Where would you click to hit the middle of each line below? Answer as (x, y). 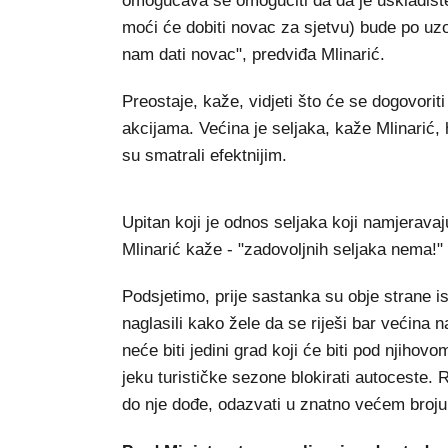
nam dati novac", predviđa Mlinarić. (253, 55)
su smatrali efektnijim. (204, 156)
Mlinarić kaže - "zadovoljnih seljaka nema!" (282, 250)
